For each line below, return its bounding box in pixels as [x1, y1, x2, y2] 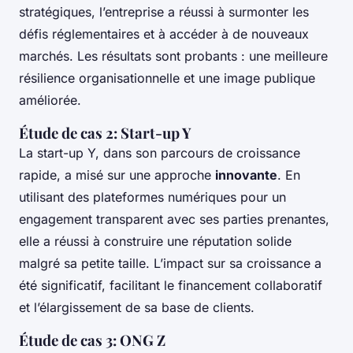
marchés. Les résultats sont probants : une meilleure [19, 48, 328, 65]
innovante [215, 167, 277, 184]
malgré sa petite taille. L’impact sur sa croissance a [19, 255, 321, 272]
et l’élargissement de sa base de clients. [19, 299, 255, 316]
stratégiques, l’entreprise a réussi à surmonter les [19, 4, 309, 20]
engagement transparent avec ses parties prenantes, [19, 211, 329, 228]
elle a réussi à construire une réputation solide [19, 233, 292, 250]
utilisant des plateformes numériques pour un [19, 189, 286, 206]
